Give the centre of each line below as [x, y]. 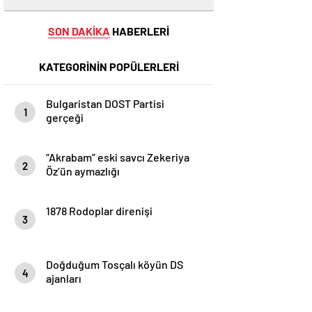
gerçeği [65, 117]
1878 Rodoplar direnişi [99, 211]
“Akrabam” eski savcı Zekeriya [118, 157]
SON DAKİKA [79, 31]
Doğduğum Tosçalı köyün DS [115, 264]
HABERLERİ [140, 31]
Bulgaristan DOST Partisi [105, 103]
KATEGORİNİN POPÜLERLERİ [109, 67]
